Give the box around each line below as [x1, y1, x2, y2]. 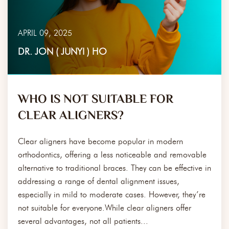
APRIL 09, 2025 [18, 28, 72, 38]
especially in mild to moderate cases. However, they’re [18, 190, 205, 200]
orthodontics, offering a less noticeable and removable [18, 150, 207, 160]
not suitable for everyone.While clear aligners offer [18, 203, 191, 213]
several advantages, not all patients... [18, 216, 148, 226]
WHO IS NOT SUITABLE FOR [18, 90, 173, 110]
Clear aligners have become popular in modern [18, 136, 183, 147]
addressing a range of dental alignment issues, [18, 176, 179, 187]
